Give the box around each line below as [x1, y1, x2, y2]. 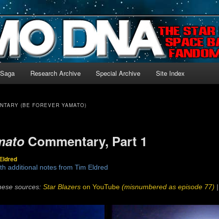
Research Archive [30, 68, 81, 78]
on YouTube [81, 183, 122, 191]
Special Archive [96, 68, 141, 78]
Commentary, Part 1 [24, 132, 148, 151]
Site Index [155, 68, 185, 78]
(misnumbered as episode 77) [122, 183, 215, 191]
